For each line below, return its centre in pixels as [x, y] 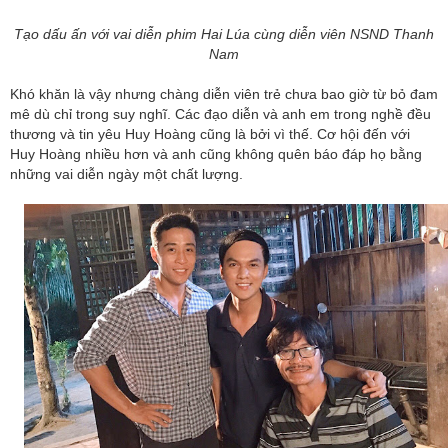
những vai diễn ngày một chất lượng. [126, 174]
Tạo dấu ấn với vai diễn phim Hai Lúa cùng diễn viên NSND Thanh [224, 34]
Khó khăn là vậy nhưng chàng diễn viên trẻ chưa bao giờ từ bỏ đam [224, 94]
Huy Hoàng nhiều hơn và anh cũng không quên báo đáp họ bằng [216, 154]
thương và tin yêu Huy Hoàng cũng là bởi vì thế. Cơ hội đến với [210, 134]
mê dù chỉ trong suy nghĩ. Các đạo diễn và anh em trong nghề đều [220, 114]
